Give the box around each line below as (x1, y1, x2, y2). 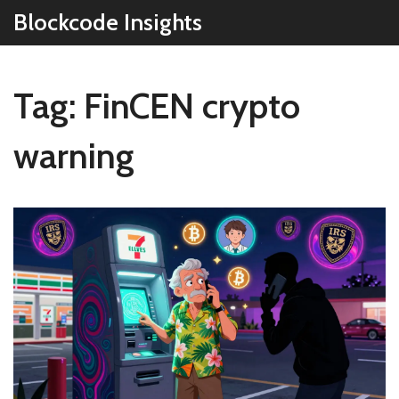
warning (13, 134, 134, 177)
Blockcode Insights (13, 8, 202, 37)
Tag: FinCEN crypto (13, 84, 300, 127)
